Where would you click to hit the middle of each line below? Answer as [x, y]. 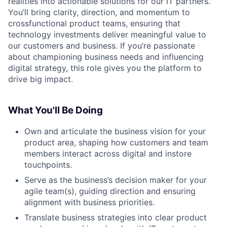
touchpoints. [48, 165]
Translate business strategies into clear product [116, 218]
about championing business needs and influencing [106, 56]
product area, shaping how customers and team [116, 143]
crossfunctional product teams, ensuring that [94, 23]
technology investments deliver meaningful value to [107, 34]
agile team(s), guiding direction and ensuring [110, 191]
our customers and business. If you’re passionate [102, 45]
